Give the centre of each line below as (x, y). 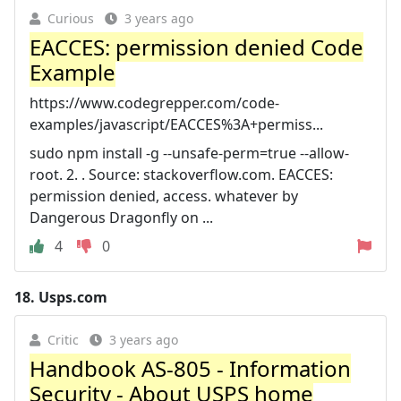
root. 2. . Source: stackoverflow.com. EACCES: (181, 175)
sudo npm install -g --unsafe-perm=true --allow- (189, 153)
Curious (71, 18)
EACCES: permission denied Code (196, 47)
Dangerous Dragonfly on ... (121, 218)
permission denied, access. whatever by (164, 196)
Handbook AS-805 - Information (190, 368)
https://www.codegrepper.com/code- (154, 103)
